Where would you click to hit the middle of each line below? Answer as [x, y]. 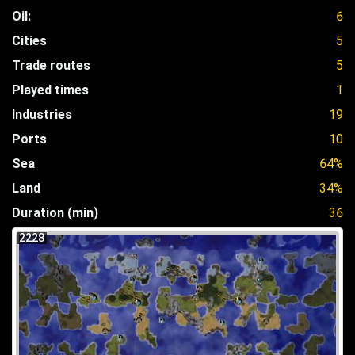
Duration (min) [55, 212]
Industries [42, 114]
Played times [50, 90]
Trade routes [51, 65]
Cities [29, 40]
